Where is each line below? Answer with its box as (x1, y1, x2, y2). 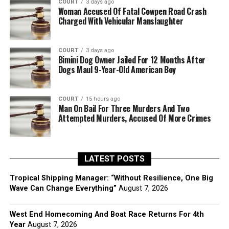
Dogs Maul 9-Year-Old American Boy (58, 63, 176, 76)
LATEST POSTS (84, 154, 145, 164)
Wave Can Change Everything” (9, 184, 117, 193)
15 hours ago (85, 96, 120, 102)
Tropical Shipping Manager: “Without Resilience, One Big (9, 174, 213, 182)
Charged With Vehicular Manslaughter (58, 15, 184, 27)
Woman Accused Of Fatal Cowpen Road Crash (58, 5, 207, 17)
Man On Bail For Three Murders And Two (58, 102, 190, 114)
